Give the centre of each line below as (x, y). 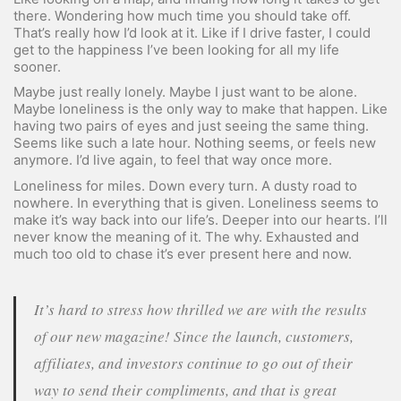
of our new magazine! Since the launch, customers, (194, 336)
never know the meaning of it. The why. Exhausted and (186, 236)
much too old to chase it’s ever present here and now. (183, 253)
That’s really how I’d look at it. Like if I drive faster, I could (192, 32)
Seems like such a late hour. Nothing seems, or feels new (195, 143)
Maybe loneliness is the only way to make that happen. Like (200, 109)
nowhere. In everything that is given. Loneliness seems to (196, 202)
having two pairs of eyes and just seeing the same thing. (191, 126)
